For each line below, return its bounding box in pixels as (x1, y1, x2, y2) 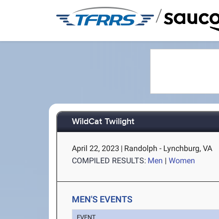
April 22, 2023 (72, 144, 120, 153)
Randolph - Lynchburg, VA (124, 144, 213, 153)
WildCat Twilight (72, 116, 135, 128)
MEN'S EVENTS (72, 194, 133, 204)
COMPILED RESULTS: (72, 156, 147, 165)
